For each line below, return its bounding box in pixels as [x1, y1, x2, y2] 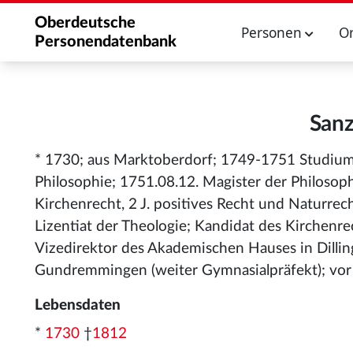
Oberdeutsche [35, 15, 136, 31]
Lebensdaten [35, 298, 121, 313]
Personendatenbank [35, 34, 176, 50]
